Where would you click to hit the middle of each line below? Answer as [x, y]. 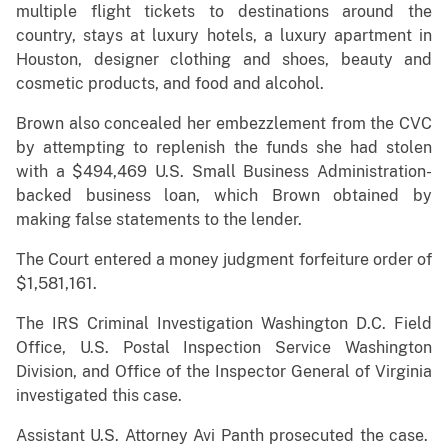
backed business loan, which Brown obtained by [224, 196]
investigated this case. [99, 396]
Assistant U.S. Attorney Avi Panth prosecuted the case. [224, 436]
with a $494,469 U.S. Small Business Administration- [224, 172]
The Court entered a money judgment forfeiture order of [224, 260]
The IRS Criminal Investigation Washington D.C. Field [224, 324]
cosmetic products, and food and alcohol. [170, 84]
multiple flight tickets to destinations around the [224, 12]
